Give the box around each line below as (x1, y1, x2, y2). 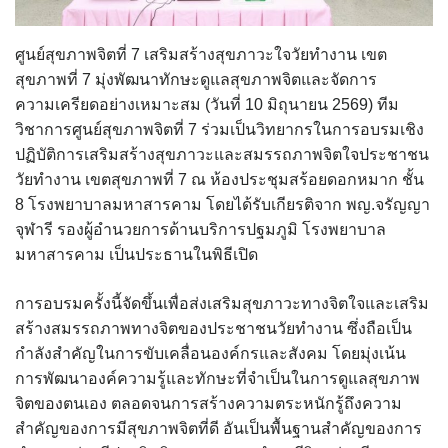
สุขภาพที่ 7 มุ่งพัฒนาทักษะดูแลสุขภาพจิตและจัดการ (15, 70, 377, 88)
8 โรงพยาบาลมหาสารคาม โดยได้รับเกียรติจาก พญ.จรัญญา (15, 195, 430, 213)
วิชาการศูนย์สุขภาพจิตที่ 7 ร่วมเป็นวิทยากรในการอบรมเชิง (15, 120, 424, 138)
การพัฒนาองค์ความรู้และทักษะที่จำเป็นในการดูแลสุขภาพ (15, 369, 420, 387)
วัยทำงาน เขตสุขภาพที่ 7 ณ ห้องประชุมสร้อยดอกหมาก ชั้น (15, 170, 424, 188)
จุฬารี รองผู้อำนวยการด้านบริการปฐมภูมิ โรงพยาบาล (15, 220, 386, 238)
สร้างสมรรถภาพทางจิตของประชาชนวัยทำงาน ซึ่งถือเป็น (15, 319, 412, 337)
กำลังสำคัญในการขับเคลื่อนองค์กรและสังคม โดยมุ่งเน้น (15, 344, 406, 362)
